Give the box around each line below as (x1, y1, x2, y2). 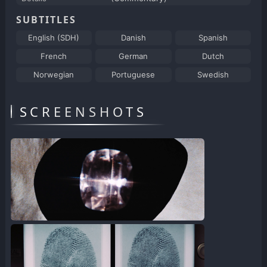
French (41, 51, 67, 61)
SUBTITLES (15, 13, 76, 27)
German (119, 51, 148, 61)
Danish (120, 33, 146, 43)
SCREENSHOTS (19, 103, 147, 121)
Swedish (197, 70, 229, 80)
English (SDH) (28, 33, 80, 43)
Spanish (198, 33, 228, 43)
